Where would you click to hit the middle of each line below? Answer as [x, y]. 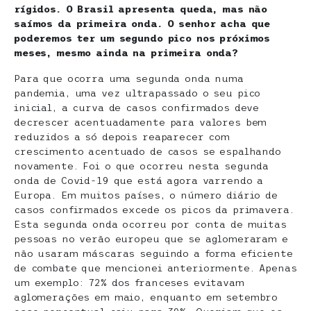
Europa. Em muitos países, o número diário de [146, 195]
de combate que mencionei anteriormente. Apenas [155, 268]
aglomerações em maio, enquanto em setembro [146, 297]
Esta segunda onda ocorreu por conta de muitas [150, 224]
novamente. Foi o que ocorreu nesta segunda [142, 166]
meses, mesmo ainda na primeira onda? [126, 52]
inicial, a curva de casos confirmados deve [137, 107]
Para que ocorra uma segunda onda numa [129, 78]
